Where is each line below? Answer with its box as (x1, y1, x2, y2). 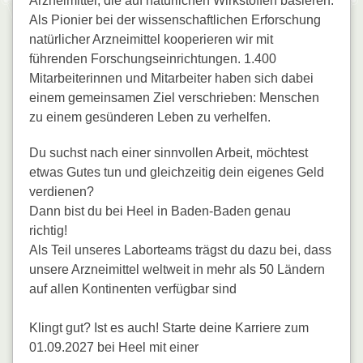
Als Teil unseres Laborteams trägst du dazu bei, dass (29, 243, 331, 258)
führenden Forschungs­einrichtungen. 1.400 (29, 52, 276, 66)
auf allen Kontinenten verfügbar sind (29, 282, 237, 297)
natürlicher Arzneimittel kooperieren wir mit (29, 32, 273, 47)
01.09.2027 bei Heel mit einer (29, 340, 199, 355)
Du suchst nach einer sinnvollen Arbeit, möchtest (29, 146, 308, 160)
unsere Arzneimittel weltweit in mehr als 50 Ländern (29, 263, 325, 277)
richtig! (29, 224, 70, 238)
